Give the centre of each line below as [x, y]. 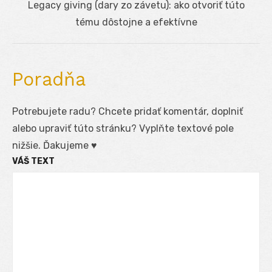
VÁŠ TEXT [33, 161]
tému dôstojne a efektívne [136, 22]
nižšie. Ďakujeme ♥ [55, 145]
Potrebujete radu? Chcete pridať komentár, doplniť [127, 111]
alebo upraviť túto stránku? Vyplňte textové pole [123, 128]
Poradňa [49, 79]
